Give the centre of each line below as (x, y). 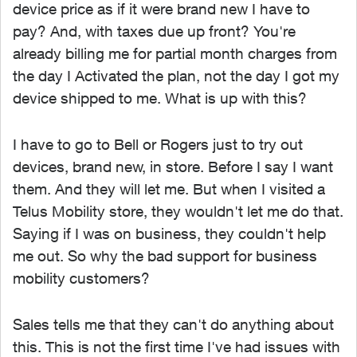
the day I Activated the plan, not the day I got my (176, 76)
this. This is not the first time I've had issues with (177, 347)
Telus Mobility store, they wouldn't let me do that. (178, 211)
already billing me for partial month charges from (175, 53)
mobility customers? (81, 278)
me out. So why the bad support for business (165, 256)
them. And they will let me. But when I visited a (169, 189)
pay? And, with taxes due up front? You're (154, 31)
